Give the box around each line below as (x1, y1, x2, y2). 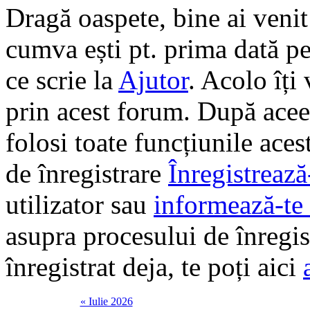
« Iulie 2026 (80, 295, 133, 307)
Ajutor (118, 64, 188, 95)
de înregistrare (6, 158, 168, 188)
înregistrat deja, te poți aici (6, 251, 303, 282)
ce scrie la (6, 64, 118, 95)
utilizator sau (6, 189, 154, 219)
